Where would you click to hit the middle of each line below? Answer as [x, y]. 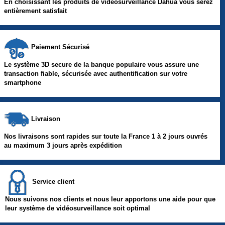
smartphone [23, 83]
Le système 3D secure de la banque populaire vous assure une [101, 65]
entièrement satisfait [35, 11]
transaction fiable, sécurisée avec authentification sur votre [96, 74]
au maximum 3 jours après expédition [63, 146]
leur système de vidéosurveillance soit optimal [78, 208]
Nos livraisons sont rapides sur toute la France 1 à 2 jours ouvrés [106, 137]
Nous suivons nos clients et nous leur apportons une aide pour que [110, 199]
